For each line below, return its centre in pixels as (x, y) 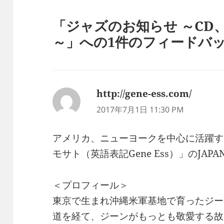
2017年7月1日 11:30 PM (140, 110)
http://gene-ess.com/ (144, 94)
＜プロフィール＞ (91, 185)
